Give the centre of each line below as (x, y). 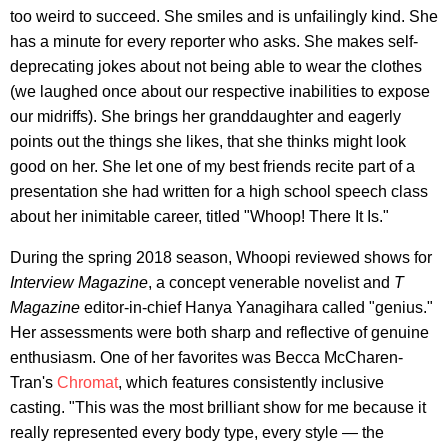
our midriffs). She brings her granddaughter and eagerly (205, 116)
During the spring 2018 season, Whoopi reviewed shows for (221, 257)
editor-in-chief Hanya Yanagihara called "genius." (256, 307)
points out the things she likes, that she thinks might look (208, 141)
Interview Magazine (79, 282)
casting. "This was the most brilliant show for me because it (218, 407)
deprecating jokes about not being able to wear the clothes (216, 66)
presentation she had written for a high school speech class (219, 191)
